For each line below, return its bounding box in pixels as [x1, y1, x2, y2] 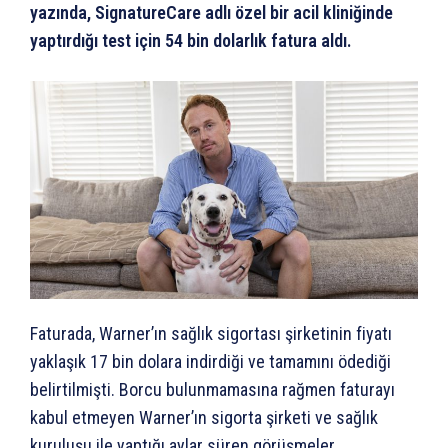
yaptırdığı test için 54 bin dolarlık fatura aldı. [30, 29, 352, 51]
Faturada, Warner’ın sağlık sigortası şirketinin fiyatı [30, 323, 392, 345]
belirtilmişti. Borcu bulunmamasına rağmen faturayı [30, 379, 395, 401]
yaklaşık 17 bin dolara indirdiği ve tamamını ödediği [30, 351, 391, 373]
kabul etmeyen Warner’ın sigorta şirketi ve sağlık [30, 407, 378, 429]
